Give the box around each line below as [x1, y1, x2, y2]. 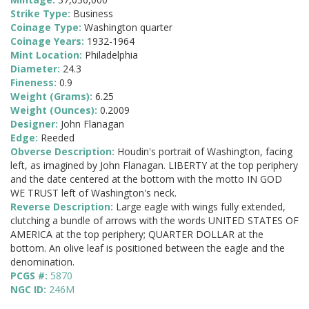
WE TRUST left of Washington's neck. [10, 186, 177, 200]
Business [73, 7, 113, 21]
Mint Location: [10, 48, 85, 62]
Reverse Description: [10, 200, 116, 214]
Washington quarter [84, 21, 172, 34]
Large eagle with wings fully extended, [116, 200, 286, 214]
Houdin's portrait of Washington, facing [117, 145, 292, 159]
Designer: [10, 117, 61, 131]
